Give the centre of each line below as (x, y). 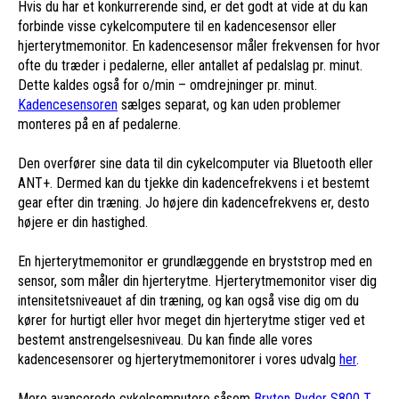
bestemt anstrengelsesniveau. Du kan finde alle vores (165, 339)
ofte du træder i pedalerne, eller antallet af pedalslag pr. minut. (190, 65)
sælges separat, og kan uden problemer (229, 104)
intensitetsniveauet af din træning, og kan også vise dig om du (188, 300)
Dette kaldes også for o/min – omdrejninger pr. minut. (167, 85)
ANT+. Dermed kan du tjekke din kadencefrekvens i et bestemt (194, 183)
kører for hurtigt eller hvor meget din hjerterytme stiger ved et (191, 320)
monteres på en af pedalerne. (99, 124)
